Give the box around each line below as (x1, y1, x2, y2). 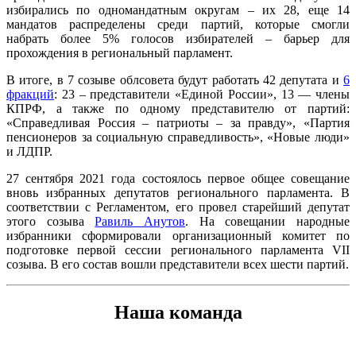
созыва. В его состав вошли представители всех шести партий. (6, 257, 349, 271)
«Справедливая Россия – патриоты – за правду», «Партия (6, 115, 350, 130)
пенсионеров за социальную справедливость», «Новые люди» (6, 130, 350, 144)
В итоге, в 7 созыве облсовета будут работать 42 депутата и (6, 72, 343, 87)
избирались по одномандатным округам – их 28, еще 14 (6, 2, 350, 17)
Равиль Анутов (95, 214, 186, 228)
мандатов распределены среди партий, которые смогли (6, 17, 350, 31)
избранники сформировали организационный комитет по (6, 228, 350, 242)
